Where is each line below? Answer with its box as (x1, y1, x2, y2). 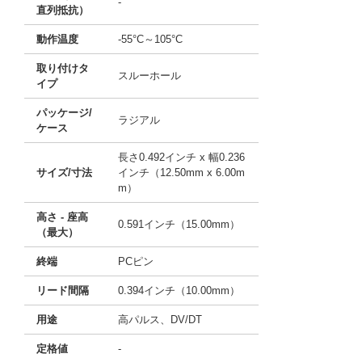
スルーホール (118, 69, 181, 82)
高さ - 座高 (36, 211, 88, 223)
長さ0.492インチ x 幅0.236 (118, 151, 245, 163)
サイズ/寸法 (36, 166, 92, 179)
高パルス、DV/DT (118, 314, 202, 326)
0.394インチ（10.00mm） (118, 284, 240, 297)
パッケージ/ (36, 107, 92, 119)
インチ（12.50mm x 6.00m (118, 166, 245, 179)
